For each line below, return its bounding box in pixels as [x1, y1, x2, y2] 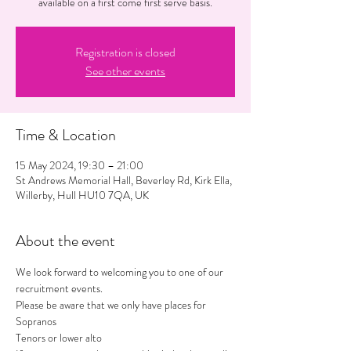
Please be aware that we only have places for [16, 297, 208, 313]
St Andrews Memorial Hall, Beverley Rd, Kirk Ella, [16, 172, 232, 189]
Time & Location [16, 124, 116, 147]
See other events [85, 62, 165, 81]
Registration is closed [75, 43, 175, 62]
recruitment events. [16, 280, 103, 297]
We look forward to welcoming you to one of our [16, 264, 226, 280]
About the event [16, 230, 115, 253]
